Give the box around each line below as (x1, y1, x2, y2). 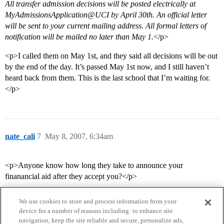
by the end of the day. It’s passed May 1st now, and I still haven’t (5, 62, 209, 71)
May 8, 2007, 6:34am (45, 132, 113, 141)
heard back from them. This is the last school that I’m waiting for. (5, 73, 210, 82)
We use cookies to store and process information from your (19, 197, 177, 205)
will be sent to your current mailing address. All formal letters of (5, 21, 206, 30)
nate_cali (5, 132, 35, 141)
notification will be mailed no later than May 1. (5, 32, 153, 41)
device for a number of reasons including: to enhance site (19, 207, 173, 214)
